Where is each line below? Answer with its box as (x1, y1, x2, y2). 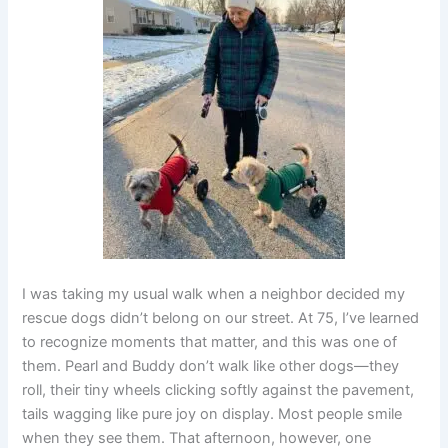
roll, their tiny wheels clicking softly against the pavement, (22, 381, 415, 400)
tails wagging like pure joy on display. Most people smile (22, 405, 403, 424)
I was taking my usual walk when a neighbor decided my (22, 285, 406, 304)
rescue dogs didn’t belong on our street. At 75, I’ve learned (22, 309, 420, 328)
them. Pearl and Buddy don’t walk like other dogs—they (22, 357, 400, 376)
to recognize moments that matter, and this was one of (22, 333, 398, 352)
